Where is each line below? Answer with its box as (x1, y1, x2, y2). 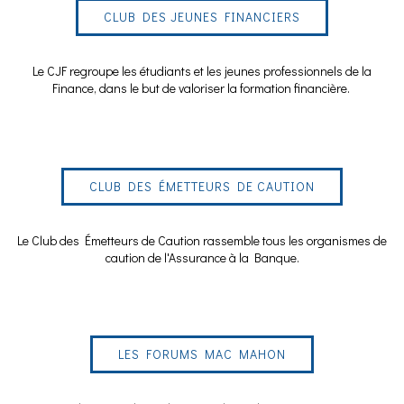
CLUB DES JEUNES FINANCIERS (104, 8, 300, 26)
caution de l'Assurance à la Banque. (105, 249, 299, 267)
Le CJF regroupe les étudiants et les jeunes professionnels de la (32, 62, 372, 80)
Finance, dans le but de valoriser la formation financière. (51, 79, 353, 97)
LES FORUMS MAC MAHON (118, 345, 286, 363)
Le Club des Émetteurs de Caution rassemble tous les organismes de (17, 232, 387, 250)
